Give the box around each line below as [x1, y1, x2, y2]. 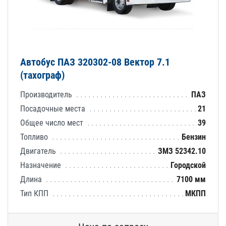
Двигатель [20, 146, 58, 156]
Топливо [20, 132, 50, 142]
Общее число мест [20, 118, 85, 128]
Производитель [20, 89, 74, 99]
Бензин [182, 132, 206, 142]
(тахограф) [20, 69, 65, 81]
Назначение [20, 160, 63, 170]
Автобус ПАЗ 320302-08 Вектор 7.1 [20, 55, 170, 68]
